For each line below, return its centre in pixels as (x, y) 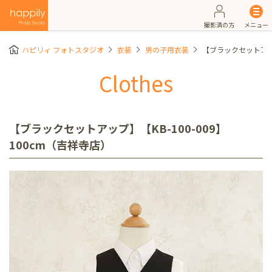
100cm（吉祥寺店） (60, 144)
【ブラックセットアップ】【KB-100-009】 (118, 128)
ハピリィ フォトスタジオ (63, 49)
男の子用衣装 (167, 49)
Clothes (136, 83)
